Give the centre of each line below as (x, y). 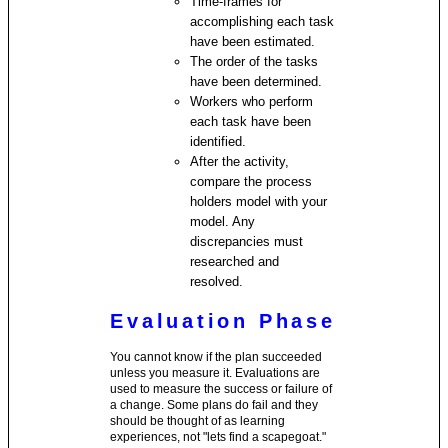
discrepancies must (247, 241)
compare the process (251, 181)
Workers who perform (252, 101)
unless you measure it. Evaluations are (215, 372)
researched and (235, 261)
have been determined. (256, 81)
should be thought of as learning (198, 420)
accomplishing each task (262, 21)
